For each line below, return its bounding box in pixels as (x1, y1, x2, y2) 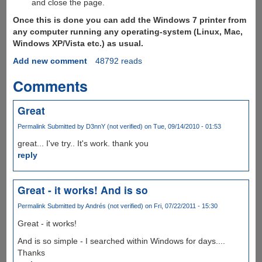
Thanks (17, 247, 45, 257)
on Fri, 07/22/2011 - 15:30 (143, 202, 218, 210)
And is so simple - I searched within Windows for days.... (17, 236, 225, 246)
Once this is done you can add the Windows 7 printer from (12, 15, 246, 25)
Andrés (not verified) (85, 202, 143, 210)
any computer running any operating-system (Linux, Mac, (12, 27, 243, 37)
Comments (12, 75, 88, 97)
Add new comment (12, 56, 87, 66)
